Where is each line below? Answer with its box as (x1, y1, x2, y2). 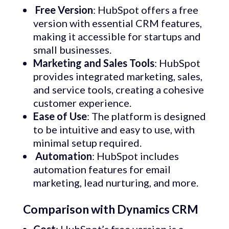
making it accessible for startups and (33, 30, 201, 43)
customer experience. (33, 97, 131, 109)
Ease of (33, 110, 67, 123)
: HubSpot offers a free (93, 4, 198, 16)
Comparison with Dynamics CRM (22, 202, 198, 217)
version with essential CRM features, (33, 17, 202, 30)
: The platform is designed (86, 110, 206, 123)
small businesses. (33, 43, 111, 56)
